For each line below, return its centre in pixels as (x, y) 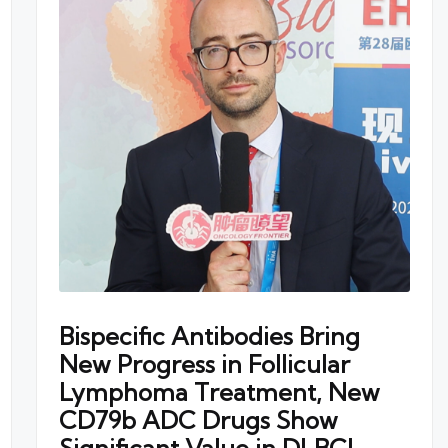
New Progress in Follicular (204, 364)
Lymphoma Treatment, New (219, 392)
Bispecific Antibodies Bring (209, 336)
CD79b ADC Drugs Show (198, 420)
